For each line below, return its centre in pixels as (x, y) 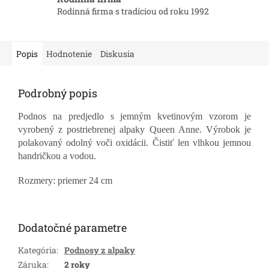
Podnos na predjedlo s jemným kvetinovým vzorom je (134, 116)
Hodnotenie (69, 54)
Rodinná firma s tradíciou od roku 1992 (133, 11)
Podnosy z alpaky (100, 250)
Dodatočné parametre (72, 228)
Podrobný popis (58, 93)
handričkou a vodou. (57, 156)
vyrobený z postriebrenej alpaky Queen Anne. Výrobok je (134, 130)
